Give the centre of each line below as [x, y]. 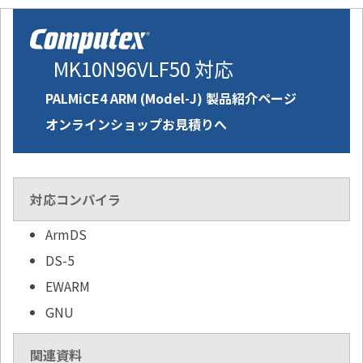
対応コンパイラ [75, 200]
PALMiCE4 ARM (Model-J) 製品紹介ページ [171, 98]
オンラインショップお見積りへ [136, 124]
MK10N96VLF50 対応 [143, 69]
